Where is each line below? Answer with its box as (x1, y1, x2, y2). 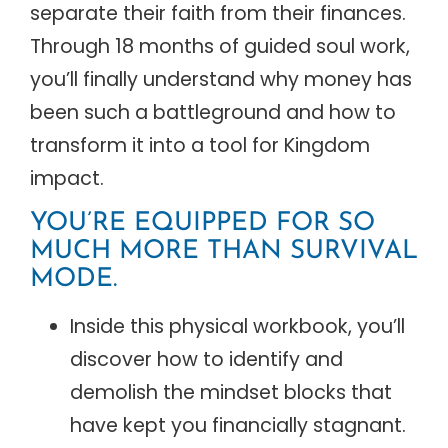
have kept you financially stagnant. (70, 411, 406, 439)
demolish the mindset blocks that (70, 378, 392, 406)
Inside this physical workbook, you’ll (70, 312, 405, 340)
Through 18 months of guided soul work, (30, 33, 410, 61)
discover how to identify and (70, 345, 343, 373)
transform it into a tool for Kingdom (30, 132, 370, 160)
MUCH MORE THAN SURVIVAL (30, 237, 418, 265)
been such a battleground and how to (30, 99, 396, 127)
